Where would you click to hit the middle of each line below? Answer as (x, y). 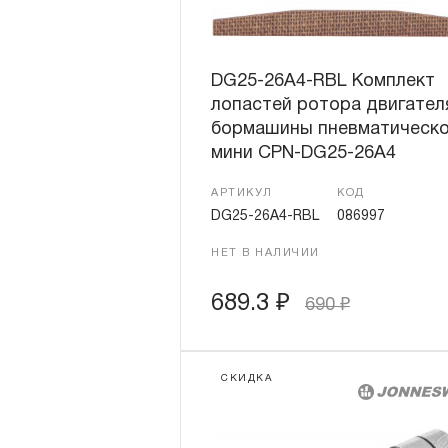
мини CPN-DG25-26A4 (303, 153)
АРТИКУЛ (242, 193)
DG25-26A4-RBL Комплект (323, 81)
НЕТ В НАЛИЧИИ (266, 253)
